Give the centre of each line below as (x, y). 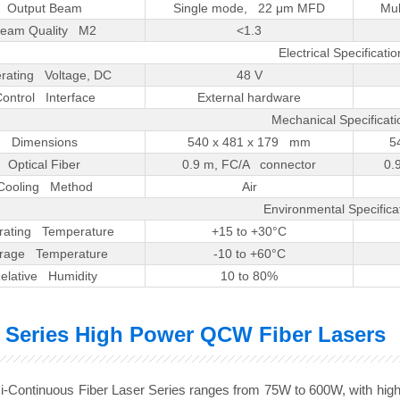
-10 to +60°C (249, 254)
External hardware (250, 98)
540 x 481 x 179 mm (250, 142)
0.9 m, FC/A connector (250, 165)
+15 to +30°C (250, 232)
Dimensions (44, 142)
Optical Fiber (45, 165)
